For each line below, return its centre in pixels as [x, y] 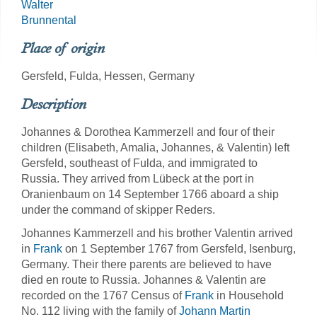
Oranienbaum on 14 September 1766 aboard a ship [150, 194]
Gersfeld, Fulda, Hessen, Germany [108, 76]
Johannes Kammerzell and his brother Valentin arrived [157, 233]
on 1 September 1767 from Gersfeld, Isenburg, [179, 249]
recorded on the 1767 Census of [103, 295]
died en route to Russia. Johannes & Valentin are [144, 280]
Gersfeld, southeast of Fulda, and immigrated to [139, 163]
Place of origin [63, 48]
